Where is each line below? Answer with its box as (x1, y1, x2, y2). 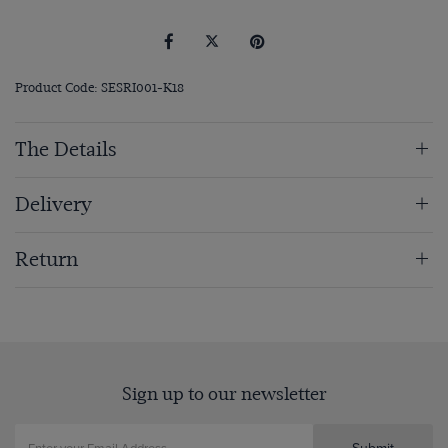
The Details (15, 138, 117, 162)
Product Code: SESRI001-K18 (15, 80, 184, 96)
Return (15, 248, 78, 272)
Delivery (15, 193, 92, 217)
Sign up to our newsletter (121, 383, 327, 405)
